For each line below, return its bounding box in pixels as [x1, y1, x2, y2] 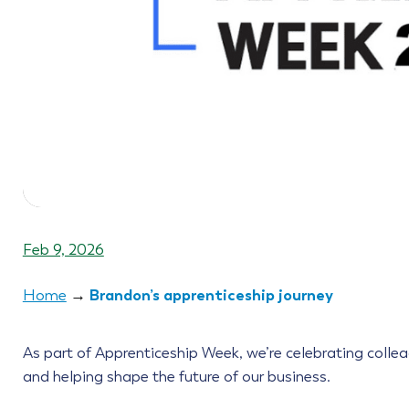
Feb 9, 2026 [22, 240, 104, 258]
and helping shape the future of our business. [22, 368, 330, 386]
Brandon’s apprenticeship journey [89, 286, 333, 305]
